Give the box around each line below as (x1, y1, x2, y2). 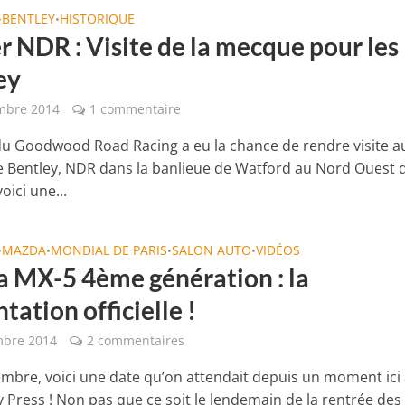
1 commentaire (89, 100, 182, 118)
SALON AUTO (172, 241, 252, 259)
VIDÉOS (256, 241, 301, 259)
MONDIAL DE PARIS (51, 241, 168, 259)
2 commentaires (87, 332, 185, 349)
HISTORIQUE (60, 10, 136, 27)
